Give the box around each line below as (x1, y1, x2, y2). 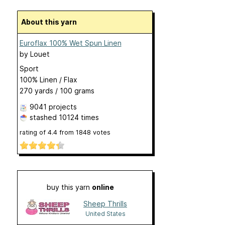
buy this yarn (46, 183, 92, 192)
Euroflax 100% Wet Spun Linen (19, 39, 122, 47)
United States (85, 210, 126, 218)
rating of (19, 129, 48, 136)
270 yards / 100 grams (19, 86, 94, 95)
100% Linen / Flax (19, 75, 77, 84)
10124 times (58, 113, 99, 122)
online (91, 183, 114, 192)
